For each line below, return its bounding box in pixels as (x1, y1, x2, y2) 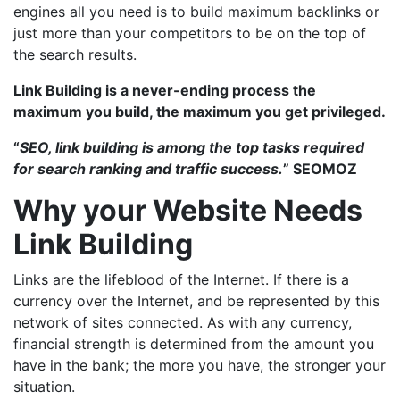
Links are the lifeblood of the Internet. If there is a (13, 271, 349, 289)
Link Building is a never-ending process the (13, 81, 316, 100)
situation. (13, 378, 75, 396)
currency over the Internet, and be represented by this (13, 292, 379, 311)
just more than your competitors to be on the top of (13, 24, 366, 43)
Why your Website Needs (13, 193, 362, 229)
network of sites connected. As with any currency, (13, 313, 352, 332)
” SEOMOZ (283, 160, 361, 179)
